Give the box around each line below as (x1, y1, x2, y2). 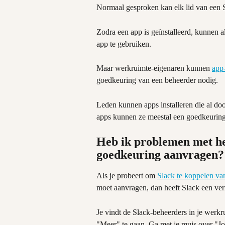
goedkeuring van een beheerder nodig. (96, 76, 218, 85)
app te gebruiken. (96, 39, 151, 48)
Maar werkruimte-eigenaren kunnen (96, 64, 212, 73)
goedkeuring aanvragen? (96, 148, 224, 162)
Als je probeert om (96, 171, 157, 180)
